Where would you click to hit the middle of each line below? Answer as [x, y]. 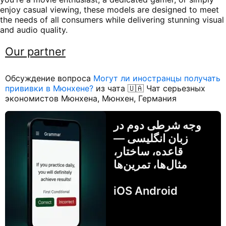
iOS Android [146, 190]
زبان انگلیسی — [151, 138]
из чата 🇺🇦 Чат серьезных [149, 88]
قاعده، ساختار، [148, 151]
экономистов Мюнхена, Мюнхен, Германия [91, 98]
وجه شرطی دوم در [157, 125]
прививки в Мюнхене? [49, 88]
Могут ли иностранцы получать [157, 78]
